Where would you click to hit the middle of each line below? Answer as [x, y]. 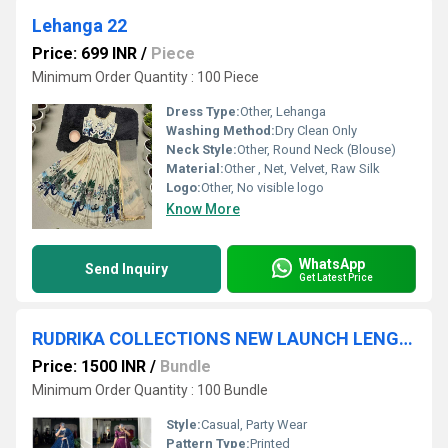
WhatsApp [332, 263]
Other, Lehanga [283, 111]
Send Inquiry [126, 269]
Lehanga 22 [79, 25]
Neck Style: [201, 149]
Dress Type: [203, 111]
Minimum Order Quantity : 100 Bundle [150, 390]
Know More [203, 209]
